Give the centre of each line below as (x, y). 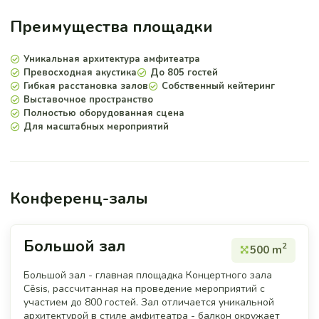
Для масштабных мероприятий (96, 126)
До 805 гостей (184, 72)
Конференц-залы (79, 198)
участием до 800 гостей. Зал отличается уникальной (149, 302)
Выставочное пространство (88, 99)
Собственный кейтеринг (218, 86)
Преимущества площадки (111, 27)
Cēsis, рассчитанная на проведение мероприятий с (144, 288)
